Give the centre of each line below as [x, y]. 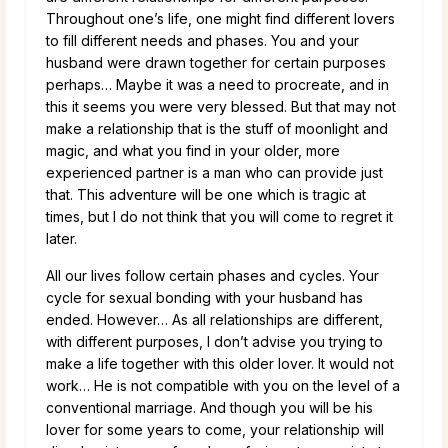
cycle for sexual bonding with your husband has [204, 297]
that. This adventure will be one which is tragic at [206, 194]
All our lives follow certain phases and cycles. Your [212, 275]
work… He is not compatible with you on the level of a [223, 385]
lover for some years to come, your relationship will [215, 429]
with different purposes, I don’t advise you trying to [214, 341]
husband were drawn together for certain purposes [216, 62]
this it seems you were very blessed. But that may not [221, 106]
